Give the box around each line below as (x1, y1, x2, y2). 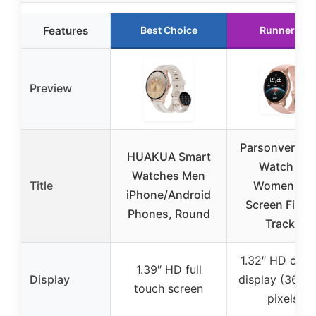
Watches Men (132, 169, 205, 183)
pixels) (267, 291, 303, 305)
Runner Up (260, 24, 310, 36)
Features (43, 24, 88, 37)
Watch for (258, 159, 312, 174)
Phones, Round (127, 207, 210, 221)
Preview (30, 81, 72, 95)
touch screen (134, 281, 203, 296)
